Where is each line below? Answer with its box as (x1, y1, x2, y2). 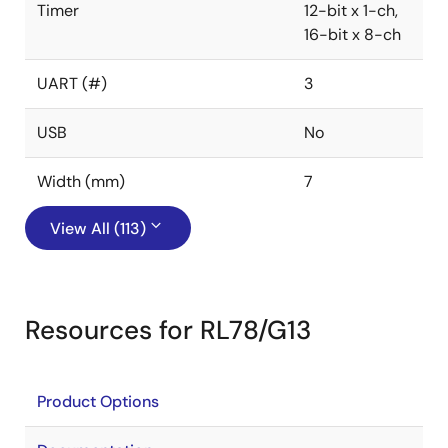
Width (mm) (37, 171, 125, 192)
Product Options (37, 391, 159, 412)
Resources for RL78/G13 (25, 313, 311, 347)
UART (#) (37, 73, 107, 94)
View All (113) (50, 218, 146, 239)
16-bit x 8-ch (304, 24, 401, 45)
